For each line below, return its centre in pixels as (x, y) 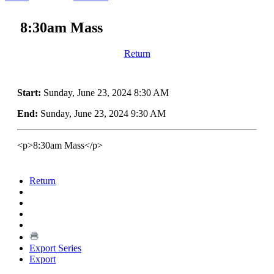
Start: (29, 92)
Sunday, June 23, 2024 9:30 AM (102, 113)
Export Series (55, 248)
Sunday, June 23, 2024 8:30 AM (105, 92)
